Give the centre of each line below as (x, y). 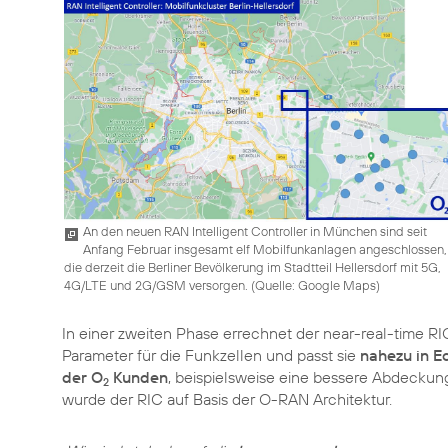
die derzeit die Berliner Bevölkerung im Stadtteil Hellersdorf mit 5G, (252, 266)
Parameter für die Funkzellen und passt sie (211, 355)
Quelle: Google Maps (315, 284)
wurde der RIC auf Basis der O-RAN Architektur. (227, 399)
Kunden (138, 377)
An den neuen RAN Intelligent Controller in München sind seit (255, 230)
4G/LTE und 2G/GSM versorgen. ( (159, 284)
